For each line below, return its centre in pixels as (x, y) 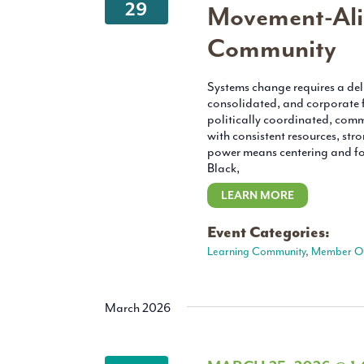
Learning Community (256, 252)
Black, (223, 169)
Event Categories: (268, 233)
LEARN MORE (257, 196)
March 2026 (138, 308)
